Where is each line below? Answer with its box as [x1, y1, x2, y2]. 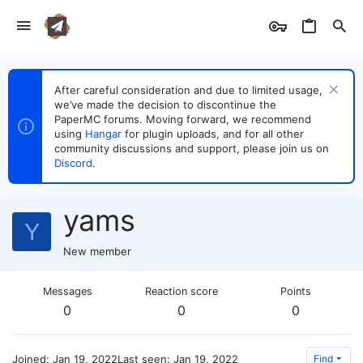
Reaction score [145, 285, 218, 297]
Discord [54, 156, 92, 169]
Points [280, 285, 311, 297]
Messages [42, 285, 92, 297]
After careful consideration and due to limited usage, [54, 83, 322, 96]
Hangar [85, 127, 122, 140]
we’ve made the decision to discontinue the [54, 98, 276, 111]
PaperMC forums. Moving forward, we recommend [54, 113, 311, 126]
